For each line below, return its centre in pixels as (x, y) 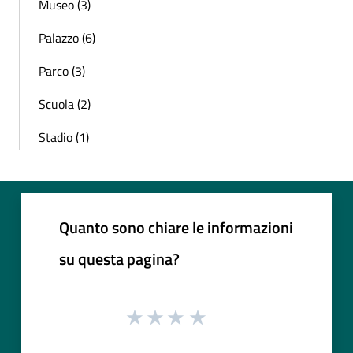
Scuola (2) (65, 104)
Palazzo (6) (67, 37)
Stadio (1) (64, 137)
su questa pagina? (119, 258)
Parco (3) (62, 71)
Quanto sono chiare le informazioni (176, 227)
